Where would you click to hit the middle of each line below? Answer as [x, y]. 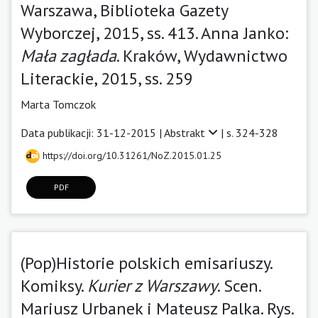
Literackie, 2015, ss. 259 [107, 78]
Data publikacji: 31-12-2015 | [92, 132]
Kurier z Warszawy [152, 285]
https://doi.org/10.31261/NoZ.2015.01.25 [131, 155]
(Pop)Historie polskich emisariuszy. [146, 263]
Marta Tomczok [58, 104]
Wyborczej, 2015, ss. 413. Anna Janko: [154, 33]
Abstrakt [186, 132]
